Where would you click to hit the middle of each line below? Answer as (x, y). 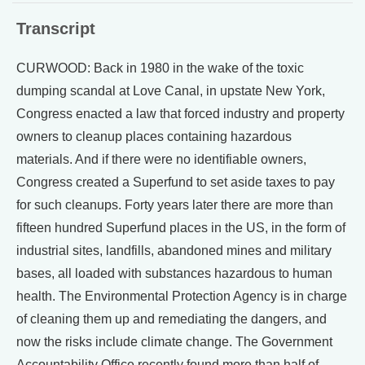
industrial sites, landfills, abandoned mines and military (174, 250)
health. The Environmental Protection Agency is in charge (182, 296)
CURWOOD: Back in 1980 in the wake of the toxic (160, 68)
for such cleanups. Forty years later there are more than (175, 204)
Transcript (56, 28)
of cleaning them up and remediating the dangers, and (172, 319)
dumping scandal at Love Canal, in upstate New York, (171, 90)
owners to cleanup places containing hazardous (154, 136)
